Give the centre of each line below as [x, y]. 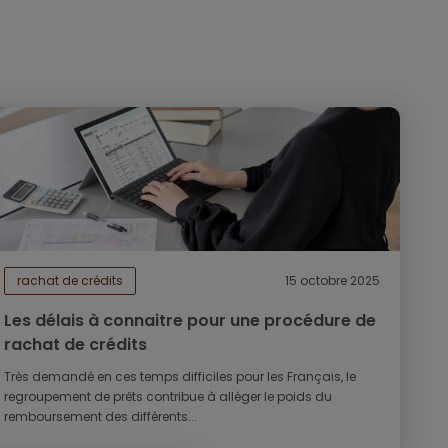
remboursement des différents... [101, 416]
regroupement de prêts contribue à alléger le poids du [168, 396]
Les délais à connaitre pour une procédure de [190, 320]
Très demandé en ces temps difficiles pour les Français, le [180, 376]
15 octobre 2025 [333, 280]
